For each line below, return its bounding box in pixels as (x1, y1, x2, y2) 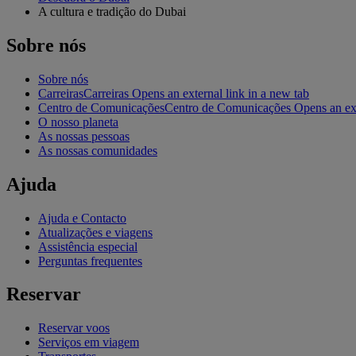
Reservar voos (38, 321, 110, 335)
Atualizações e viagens (38, 225, 153, 239)
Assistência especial (38, 239, 137, 253)
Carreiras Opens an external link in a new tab (83, 86, 309, 100)
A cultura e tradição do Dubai (38, 4, 186, 18)
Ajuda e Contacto (38, 211, 126, 225)
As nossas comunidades (38, 143, 157, 157)
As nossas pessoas (38, 129, 130, 143)
